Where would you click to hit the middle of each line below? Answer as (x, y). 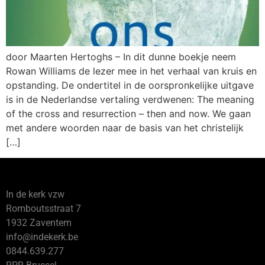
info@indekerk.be (42, 237)
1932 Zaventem (39, 222)
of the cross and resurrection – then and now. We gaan (128, 114)
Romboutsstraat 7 (43, 208)
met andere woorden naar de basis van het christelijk (125, 128)
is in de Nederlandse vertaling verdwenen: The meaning (130, 100)
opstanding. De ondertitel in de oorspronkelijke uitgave (130, 85)
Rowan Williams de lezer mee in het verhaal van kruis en (131, 71)
